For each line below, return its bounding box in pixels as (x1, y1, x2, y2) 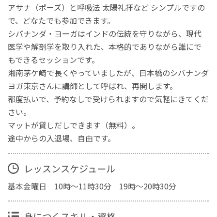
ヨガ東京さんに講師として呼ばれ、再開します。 (8, 80, 178, 92)
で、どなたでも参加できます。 (8, 15, 115, 27)
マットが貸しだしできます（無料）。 (8, 119, 140, 131)
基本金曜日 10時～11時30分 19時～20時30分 (8, 180, 177, 192)
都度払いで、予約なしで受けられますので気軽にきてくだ (8, 93, 209, 105)
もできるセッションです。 (8, 54, 100, 66)
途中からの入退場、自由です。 (8, 132, 116, 144)
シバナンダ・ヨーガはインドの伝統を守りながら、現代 (8, 28, 202, 40)
